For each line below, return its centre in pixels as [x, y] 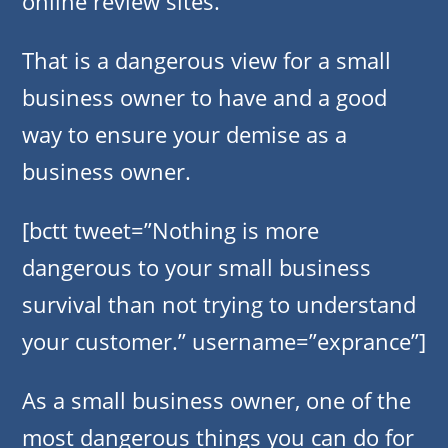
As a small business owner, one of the [216, 400]
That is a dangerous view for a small [206, 60]
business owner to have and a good [204, 97]
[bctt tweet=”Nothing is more [170, 230]
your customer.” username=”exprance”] [224, 341]
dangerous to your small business [196, 267]
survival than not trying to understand [219, 304]
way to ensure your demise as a [184, 134]
